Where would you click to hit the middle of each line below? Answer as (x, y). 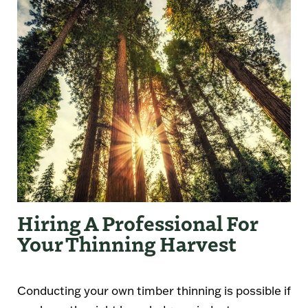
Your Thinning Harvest (127, 243)
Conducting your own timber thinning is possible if (154, 290)
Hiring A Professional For (137, 222)
